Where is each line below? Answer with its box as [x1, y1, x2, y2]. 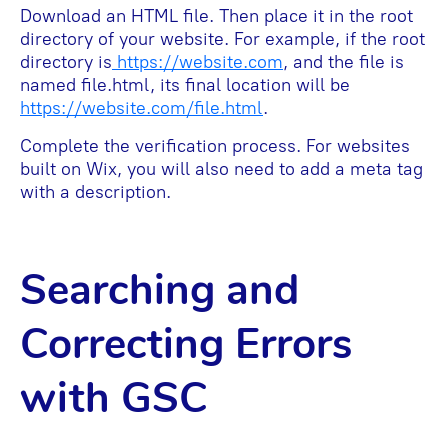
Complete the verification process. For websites [20, 135, 410, 158]
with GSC [20, 370, 207, 428]
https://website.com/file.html [20, 97, 263, 120]
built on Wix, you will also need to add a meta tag [20, 158, 423, 181]
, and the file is [283, 51, 404, 74]
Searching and [20, 262, 299, 320]
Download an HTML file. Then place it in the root [20, 5, 413, 28]
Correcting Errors [20, 316, 352, 374]
